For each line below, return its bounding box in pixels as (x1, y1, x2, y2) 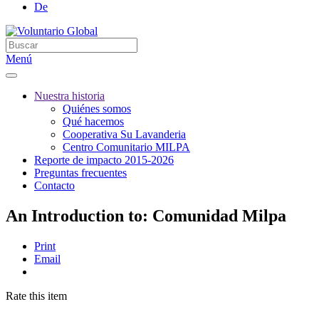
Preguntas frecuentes (34, 167, 127, 179)
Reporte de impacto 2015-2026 (34, 154, 174, 166)
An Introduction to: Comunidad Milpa (6, 206, 286, 225)
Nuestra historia (34, 90, 105, 102)
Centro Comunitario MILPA (63, 141, 190, 153)
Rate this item (6, 289, 67, 302)
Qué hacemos (63, 115, 124, 127)
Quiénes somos (63, 103, 131, 115)
